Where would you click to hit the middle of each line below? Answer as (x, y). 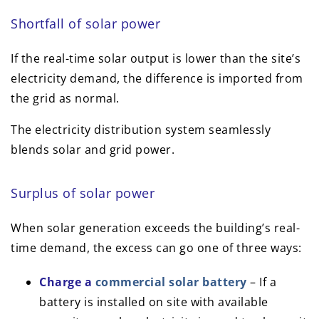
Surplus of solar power (83, 193)
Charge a (67, 282)
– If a (261, 282)
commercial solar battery (171, 282)
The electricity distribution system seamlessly (141, 130)
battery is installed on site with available (154, 302)
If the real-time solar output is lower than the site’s (156, 59)
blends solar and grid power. (93, 150)
